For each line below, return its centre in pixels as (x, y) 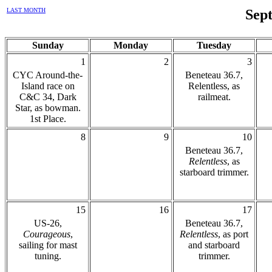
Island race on (48, 86)
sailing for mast (48, 245)
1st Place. (48, 119)
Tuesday (214, 45)
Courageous (46, 234)
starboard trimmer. (214, 172)
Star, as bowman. (48, 108)
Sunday (48, 45)
